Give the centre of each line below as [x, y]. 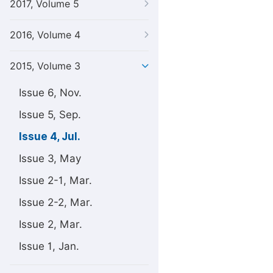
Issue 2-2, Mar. [56, 202]
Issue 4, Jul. [50, 136]
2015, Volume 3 [45, 66]
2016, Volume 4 [45, 35]
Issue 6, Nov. [50, 93]
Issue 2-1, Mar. [55, 180]
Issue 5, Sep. [50, 115]
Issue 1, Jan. [49, 246]
